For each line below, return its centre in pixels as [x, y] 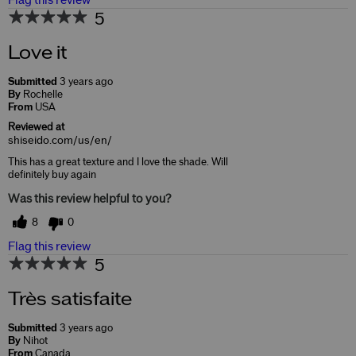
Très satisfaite [70, 300]
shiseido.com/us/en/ [60, 141]
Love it [37, 54]
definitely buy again [52, 175]
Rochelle [43, 95]
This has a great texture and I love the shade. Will [118, 163]
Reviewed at [36, 128]
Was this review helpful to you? [90, 199]
